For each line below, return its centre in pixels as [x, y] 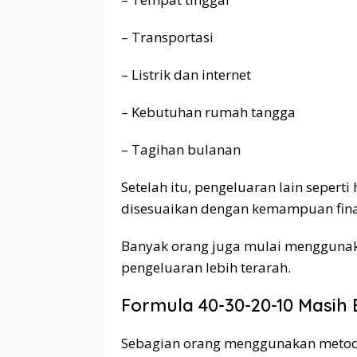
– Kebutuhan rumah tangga [208, 112]
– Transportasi [167, 37]
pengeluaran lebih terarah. [206, 267]
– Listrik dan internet [186, 74]
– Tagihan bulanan [181, 149]
